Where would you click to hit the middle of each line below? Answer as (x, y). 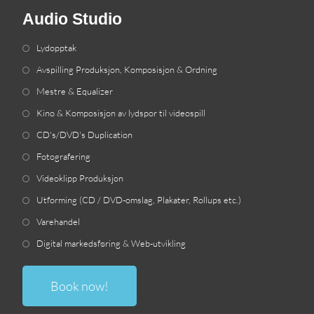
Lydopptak (57, 48)
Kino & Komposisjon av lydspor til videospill (121, 113)
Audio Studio (73, 19)
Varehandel (59, 222)
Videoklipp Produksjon (80, 178)
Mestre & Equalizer (75, 91)
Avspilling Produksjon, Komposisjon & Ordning (127, 70)
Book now (78, 286)
